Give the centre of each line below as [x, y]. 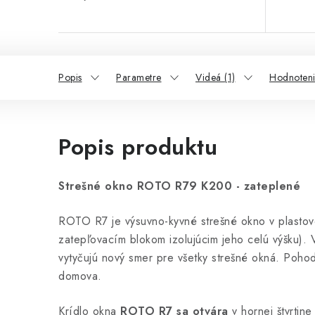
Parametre [139, 77]
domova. [82, 276]
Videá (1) [216, 77]
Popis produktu [138, 147]
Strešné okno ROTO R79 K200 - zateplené [179, 186]
